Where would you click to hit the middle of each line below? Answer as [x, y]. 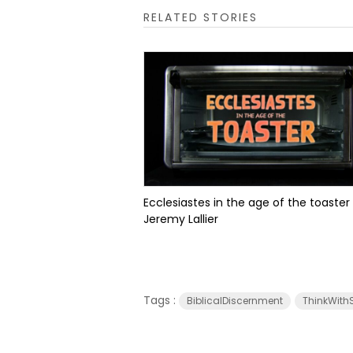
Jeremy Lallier [181, 219]
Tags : [161, 300]
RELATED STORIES [201, 17]
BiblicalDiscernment [235, 301]
